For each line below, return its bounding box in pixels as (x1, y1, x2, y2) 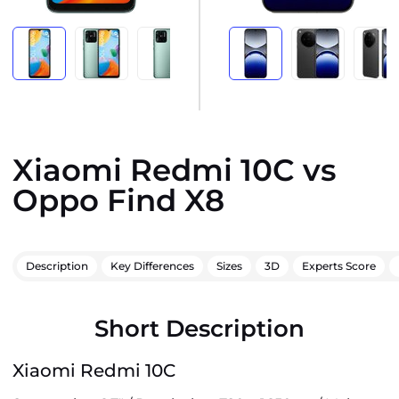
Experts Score (302, 259, 376, 273)
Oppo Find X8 (12, 182, 224, 219)
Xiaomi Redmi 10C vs (12, 151, 337, 189)
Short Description (94, 314, 305, 343)
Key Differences (110, 259, 194, 273)
